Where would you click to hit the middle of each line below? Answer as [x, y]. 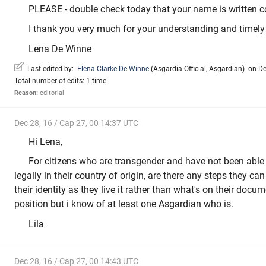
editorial [51, 93]
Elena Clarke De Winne [113, 69]
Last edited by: [50, 69]
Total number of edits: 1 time [60, 81]
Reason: [26, 93]
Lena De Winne [60, 49]
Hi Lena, [45, 141]
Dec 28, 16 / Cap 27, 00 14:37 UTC [76, 123]
